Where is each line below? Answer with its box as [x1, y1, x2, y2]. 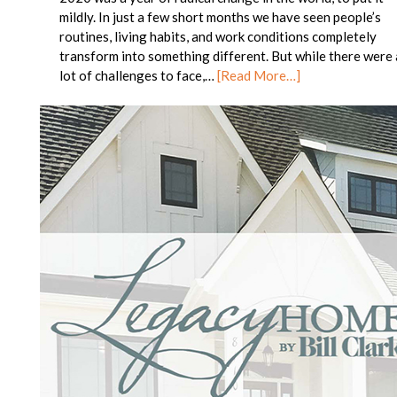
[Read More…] [217, 67, 301, 84]
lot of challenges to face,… [59, 67, 218, 84]
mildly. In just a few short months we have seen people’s [59, 9, 382, 26]
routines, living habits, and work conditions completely [59, 28, 378, 45]
